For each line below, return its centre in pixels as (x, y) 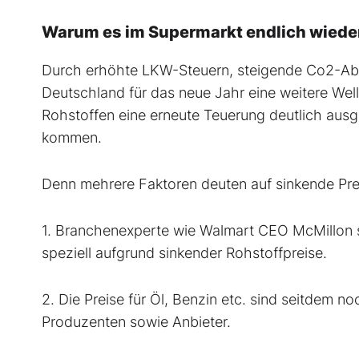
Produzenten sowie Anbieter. (136, 322)
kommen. (72, 138)
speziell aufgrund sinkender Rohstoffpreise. (184, 253)
